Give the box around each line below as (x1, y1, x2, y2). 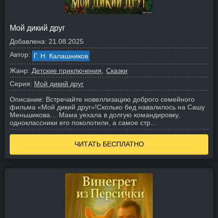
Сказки (106, 67, 127, 74)
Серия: (10, 80, 32, 88)
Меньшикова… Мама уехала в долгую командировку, (10, 111, 180, 119)
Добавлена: (10, 37, 47, 45)
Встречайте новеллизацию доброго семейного (46, 95, 195, 103)
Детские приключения (32, 67, 102, 74)
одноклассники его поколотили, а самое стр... (10, 119, 156, 127)
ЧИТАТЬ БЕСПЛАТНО (74, 140, 144, 148)
